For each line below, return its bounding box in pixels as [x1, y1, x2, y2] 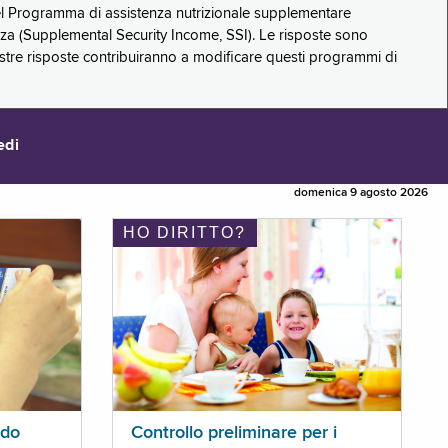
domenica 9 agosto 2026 [294, 187, 428, 200]
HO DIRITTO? [122, 224, 246, 242]
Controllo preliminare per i [130, 424, 337, 443]
